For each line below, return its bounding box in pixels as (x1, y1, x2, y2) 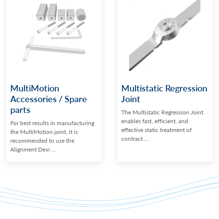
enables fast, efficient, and (121, 117, 188, 126)
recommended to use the (10, 136, 75, 145)
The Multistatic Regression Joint (121, 108, 203, 117)
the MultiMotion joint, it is (10, 128, 78, 136)
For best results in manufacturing (10, 119, 95, 128)
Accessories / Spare (10, 92, 88, 105)
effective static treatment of (121, 126, 192, 134)
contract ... (121, 134, 149, 143)
